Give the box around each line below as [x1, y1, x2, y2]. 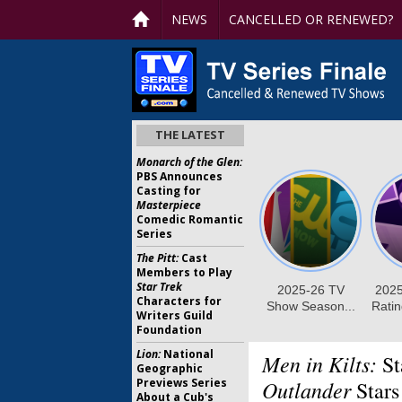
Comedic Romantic [136, 212, 243, 227]
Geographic [136, 361, 203, 376]
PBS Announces [136, 169, 223, 184]
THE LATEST [155, 127, 225, 143]
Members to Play [136, 265, 232, 280]
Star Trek [136, 279, 182, 294]
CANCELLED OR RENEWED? [229, 11, 393, 28]
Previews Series [136, 375, 227, 390]
